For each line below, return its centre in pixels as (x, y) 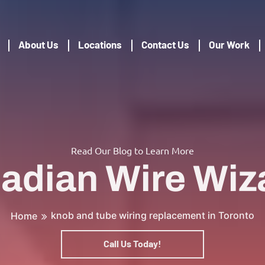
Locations (100, 44)
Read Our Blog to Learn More (132, 142)
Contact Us (165, 44)
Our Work (229, 44)
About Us (38, 44)
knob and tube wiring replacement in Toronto (153, 207)
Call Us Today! (132, 235)
